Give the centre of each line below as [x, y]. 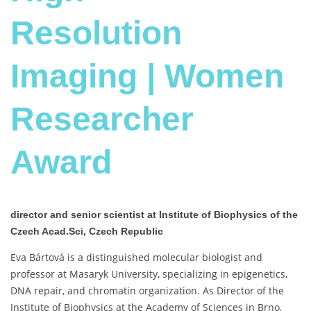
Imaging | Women [147, 76]
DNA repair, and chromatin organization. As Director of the [147, 291]
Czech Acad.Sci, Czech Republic [87, 232]
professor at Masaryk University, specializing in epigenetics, [149, 274]
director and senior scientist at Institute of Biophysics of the [154, 215]
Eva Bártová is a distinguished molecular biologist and [136, 258]
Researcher [102, 119]
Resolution [96, 33]
